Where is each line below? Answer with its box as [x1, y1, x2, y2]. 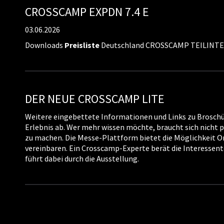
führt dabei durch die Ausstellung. [25, 153, 139, 163]
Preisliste [64, 40, 99, 50]
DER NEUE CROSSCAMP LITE [25, 91, 164, 106]
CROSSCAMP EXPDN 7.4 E [25, 4, 149, 19]
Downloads [25, 40, 64, 50]
